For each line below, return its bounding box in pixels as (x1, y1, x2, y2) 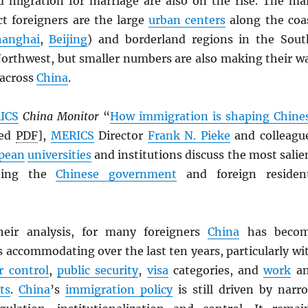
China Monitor (22, 109, 99, 124)
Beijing (49, 32, 88, 47)
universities (27, 148, 92, 162)
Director (93, 129, 148, 143)
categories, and (168, 263, 264, 278)
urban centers (148, 13, 226, 27)
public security (57, 263, 139, 278)
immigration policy (65, 283, 173, 297)
